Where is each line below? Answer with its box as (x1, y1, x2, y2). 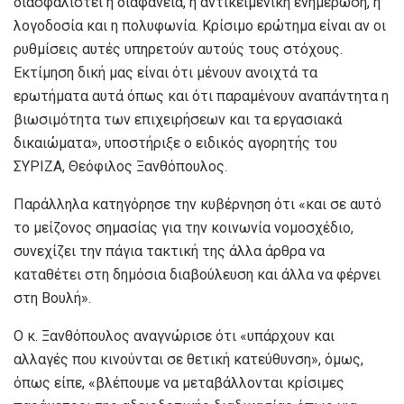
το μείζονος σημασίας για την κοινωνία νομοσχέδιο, (14, 219, 353, 237)
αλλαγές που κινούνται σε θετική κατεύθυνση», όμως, (14, 351, 363, 369)
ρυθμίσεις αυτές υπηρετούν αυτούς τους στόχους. (14, 41, 343, 59)
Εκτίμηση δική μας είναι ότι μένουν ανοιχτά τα (14, 64, 317, 82)
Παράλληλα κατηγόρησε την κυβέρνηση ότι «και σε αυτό (14, 196, 381, 214)
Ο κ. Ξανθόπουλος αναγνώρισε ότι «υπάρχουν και (14, 327, 335, 345)
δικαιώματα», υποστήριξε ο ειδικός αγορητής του (14, 134, 337, 152)
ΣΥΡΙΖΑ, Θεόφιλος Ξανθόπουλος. (14, 158, 227, 176)
